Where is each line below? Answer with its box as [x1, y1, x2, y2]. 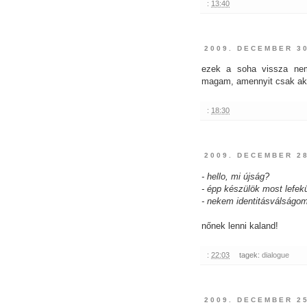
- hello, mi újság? [201, 171, 269, 182]
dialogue [261, 250, 289, 259]
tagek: [238, 250, 262, 259]
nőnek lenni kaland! [201, 220, 278, 231]
